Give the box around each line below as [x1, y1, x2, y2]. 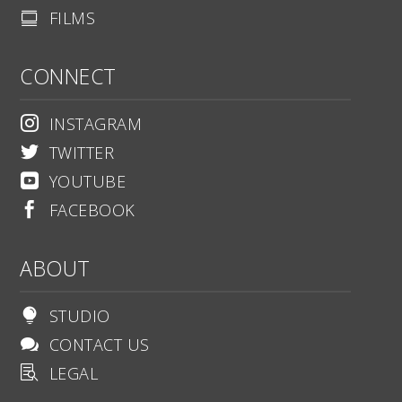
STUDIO [48, 305, 110, 328]
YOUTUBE [48, 170, 126, 193]
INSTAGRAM [48, 113, 142, 135]
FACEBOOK [48, 199, 135, 222]
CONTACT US [48, 334, 150, 356]
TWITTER [48, 142, 114, 164]
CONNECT [20, 62, 117, 92]
